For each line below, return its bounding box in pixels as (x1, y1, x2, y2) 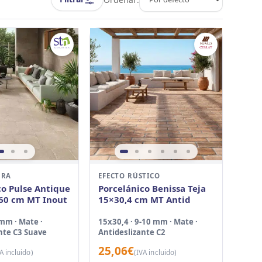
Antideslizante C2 (98, 226, 166, 237)
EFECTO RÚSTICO (98, 171, 160, 180)
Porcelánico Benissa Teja (98, 182, 206, 194)
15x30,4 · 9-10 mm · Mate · (98, 216, 198, 227)
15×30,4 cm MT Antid (98, 193, 191, 205)
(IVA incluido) (133, 247, 177, 257)
